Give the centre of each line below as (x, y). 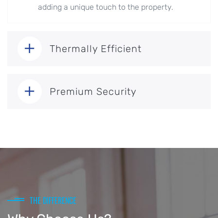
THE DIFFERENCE (53, 201)
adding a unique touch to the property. (105, 7)
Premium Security (93, 92)
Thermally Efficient (96, 49)
